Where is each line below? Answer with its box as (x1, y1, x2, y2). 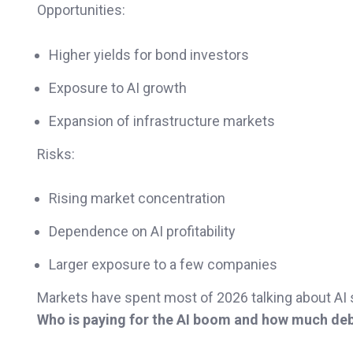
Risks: (37, 145, 75, 162)
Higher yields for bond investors (49, 46, 249, 63)
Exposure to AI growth (49, 79, 187, 96)
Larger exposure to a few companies (49, 256, 277, 273)
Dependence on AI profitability (49, 223, 236, 240)
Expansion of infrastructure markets (49, 112, 275, 129)
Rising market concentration (49, 190, 225, 207)
